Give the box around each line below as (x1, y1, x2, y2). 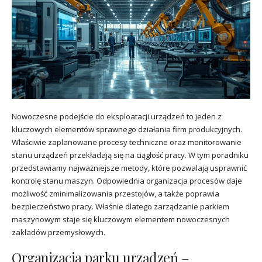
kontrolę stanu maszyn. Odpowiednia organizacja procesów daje (12, 175, 242, 186)
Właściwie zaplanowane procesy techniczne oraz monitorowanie (12, 136, 242, 147)
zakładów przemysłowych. (12, 226, 105, 237)
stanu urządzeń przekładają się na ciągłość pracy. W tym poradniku (12, 149, 249, 160)
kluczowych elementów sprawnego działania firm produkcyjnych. (12, 123, 242, 135)
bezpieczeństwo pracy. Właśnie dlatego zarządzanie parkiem (12, 201, 229, 212)
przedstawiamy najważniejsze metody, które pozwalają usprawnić (12, 162, 247, 173)
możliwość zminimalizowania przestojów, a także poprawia (12, 188, 219, 199)
